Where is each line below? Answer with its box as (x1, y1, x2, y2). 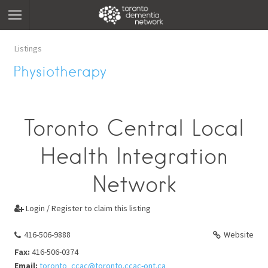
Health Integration (40, 143, 228, 169)
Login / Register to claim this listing (24, 203, 151, 214)
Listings (14, 43, 42, 54)
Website (224, 229, 254, 240)
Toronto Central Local (24, 115, 244, 141)
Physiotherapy (13, 63, 107, 80)
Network (92, 171, 176, 197)
